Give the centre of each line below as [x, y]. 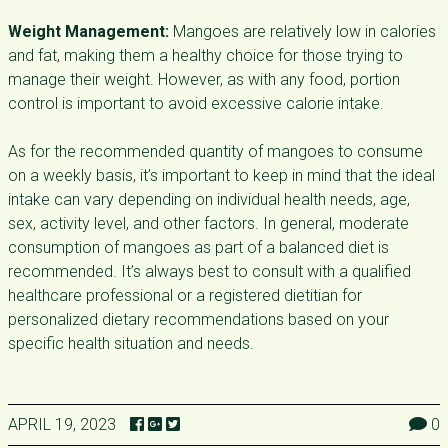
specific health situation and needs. [131, 343]
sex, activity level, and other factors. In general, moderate [208, 223]
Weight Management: [88, 31]
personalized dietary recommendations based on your [198, 319]
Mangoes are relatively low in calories [302, 31]
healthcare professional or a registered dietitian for [185, 295]
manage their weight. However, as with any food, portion [204, 79]
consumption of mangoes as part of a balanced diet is [198, 247]
